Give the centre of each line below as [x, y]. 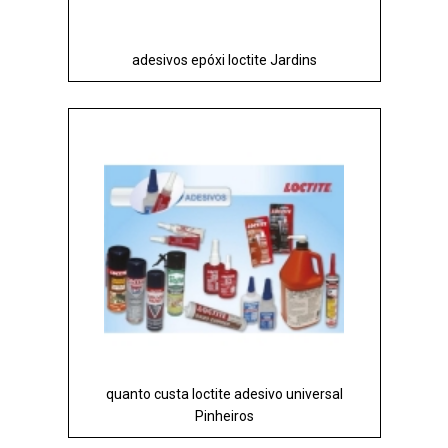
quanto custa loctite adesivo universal [224, 393]
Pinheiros [224, 415]
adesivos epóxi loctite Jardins [224, 59]
